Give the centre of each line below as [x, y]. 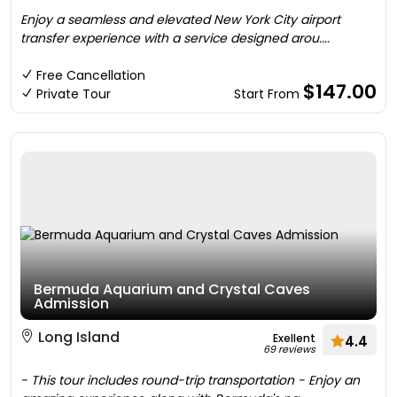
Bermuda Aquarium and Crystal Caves [172, 289]
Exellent [294, 338]
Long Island [77, 337]
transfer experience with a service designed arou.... [175, 38]
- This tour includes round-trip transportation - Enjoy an [190, 380]
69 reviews [289, 349]
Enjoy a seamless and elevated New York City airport [180, 19]
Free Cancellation [91, 75]
